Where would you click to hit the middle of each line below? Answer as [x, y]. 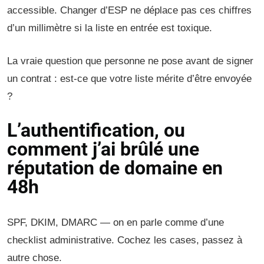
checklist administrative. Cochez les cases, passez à [125, 240]
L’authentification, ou [96, 130]
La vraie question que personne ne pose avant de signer [130, 61]
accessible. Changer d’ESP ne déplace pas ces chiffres [129, 10]
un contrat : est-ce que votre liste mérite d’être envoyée [129, 79]
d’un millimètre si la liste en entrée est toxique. [110, 28]
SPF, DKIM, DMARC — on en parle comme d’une [115, 222]
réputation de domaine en [115, 168]
